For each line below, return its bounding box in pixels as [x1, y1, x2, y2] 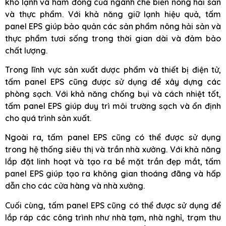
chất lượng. [5, 45, 47, 55]
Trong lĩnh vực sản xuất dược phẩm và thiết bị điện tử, [5, 64, 221, 75]
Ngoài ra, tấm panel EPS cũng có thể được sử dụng [5, 132, 221, 143]
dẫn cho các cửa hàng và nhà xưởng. [5, 181, 145, 191]
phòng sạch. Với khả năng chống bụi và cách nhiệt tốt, [5, 88, 221, 99]
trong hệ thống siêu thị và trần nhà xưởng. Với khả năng [5, 144, 221, 155]
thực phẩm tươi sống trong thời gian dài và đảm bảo [5, 33, 221, 43]
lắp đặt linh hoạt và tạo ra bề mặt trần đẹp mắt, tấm [5, 156, 221, 167]
